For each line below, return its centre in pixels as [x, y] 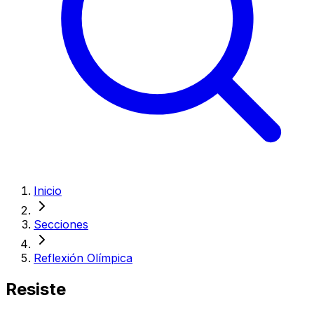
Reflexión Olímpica [83, 258]
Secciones [61, 224]
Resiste [36, 289]
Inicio [48, 191]
